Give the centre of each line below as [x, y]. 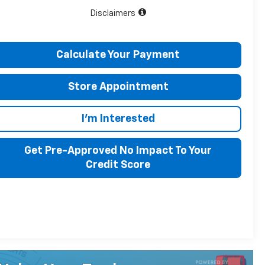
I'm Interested [118, 119]
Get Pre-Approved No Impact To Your [118, 151]
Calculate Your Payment [118, 55]
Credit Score [118, 165]
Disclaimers [113, 13]
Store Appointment [118, 87]
